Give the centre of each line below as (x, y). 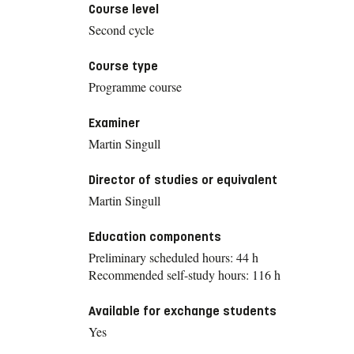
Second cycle (121, 29)
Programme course (135, 86)
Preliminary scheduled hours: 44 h (173, 257)
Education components (155, 236)
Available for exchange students (183, 311)
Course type (123, 66)
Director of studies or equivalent (183, 179)
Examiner (114, 122)
